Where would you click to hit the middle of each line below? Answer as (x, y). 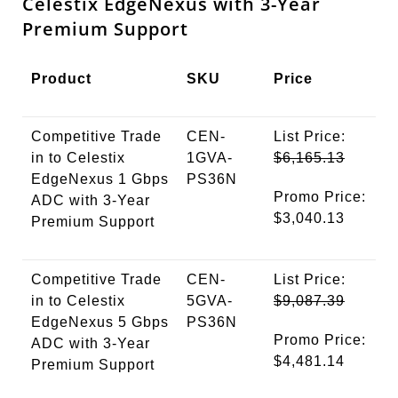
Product (61, 78)
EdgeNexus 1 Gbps (100, 179)
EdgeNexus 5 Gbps (100, 322)
